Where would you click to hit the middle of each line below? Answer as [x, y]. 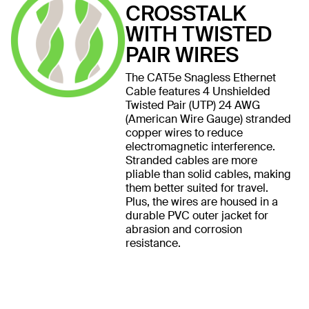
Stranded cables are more [191, 160]
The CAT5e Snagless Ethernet [200, 77]
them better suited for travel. [197, 188]
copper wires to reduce [184, 132]
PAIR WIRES [182, 54]
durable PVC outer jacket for [197, 215]
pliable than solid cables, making [208, 174]
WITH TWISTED [199, 34]
